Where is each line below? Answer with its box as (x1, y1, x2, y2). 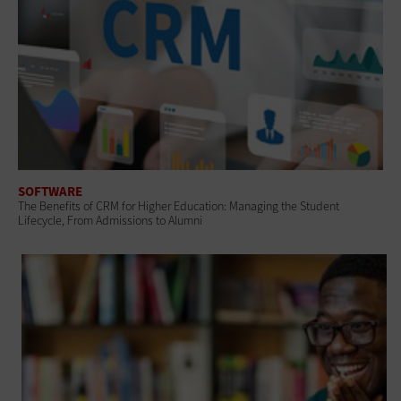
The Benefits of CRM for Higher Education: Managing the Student (18, 197, 339, 215)
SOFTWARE (18, 182, 82, 200)
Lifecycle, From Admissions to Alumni (18, 211, 202, 229)
